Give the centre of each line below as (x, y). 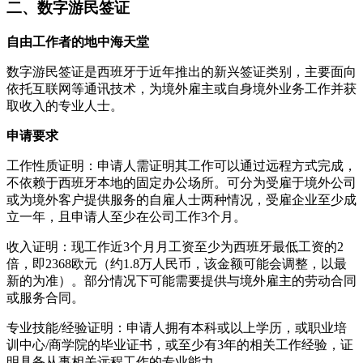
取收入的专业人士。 (65, 105)
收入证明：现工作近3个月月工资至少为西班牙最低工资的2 (175, 246)
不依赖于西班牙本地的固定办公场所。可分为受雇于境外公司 (181, 182)
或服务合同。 (45, 297)
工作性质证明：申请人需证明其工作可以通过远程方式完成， (181, 165)
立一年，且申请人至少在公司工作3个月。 (126, 216)
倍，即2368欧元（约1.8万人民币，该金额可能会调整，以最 (177, 263)
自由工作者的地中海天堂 (78, 41)
